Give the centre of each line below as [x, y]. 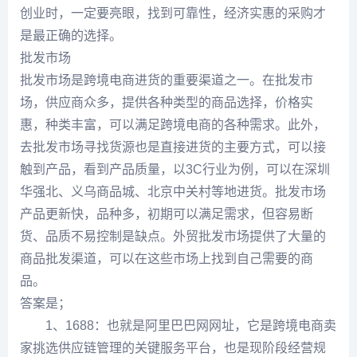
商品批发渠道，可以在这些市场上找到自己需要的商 [167, 259]
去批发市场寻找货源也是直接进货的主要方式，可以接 [173, 147]
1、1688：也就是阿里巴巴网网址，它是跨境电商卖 [178, 326]
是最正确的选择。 [71, 35]
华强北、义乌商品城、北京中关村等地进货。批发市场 [173, 192]
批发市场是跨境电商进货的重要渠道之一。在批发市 [167, 80]
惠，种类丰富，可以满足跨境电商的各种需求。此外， [173, 125]
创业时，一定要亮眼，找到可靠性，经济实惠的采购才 [173, 13]
